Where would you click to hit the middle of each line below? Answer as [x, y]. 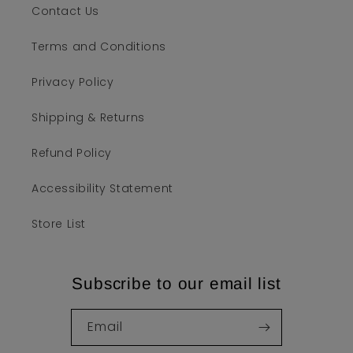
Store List [59, 224]
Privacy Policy [73, 82]
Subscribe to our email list [176, 283]
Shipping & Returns [88, 117]
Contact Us [65, 11]
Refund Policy [72, 153]
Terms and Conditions [99, 46]
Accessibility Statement [102, 188]
